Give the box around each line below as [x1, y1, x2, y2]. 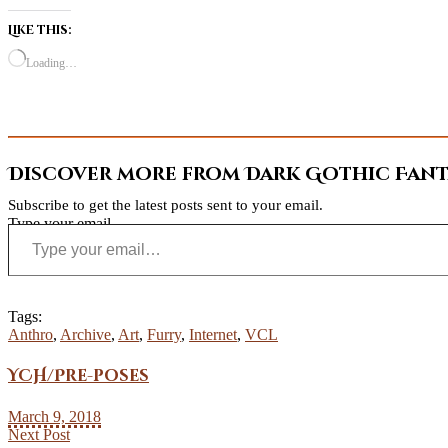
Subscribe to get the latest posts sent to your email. [8, 196, 323, 213]
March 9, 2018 [8, 408, 101, 426]
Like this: [8, 21, 71, 38]
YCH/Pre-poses [8, 365, 149, 388]
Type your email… [8, 214, 127, 232]
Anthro [8, 325, 53, 343]
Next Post [8, 426, 70, 444]
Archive [60, 325, 111, 343]
